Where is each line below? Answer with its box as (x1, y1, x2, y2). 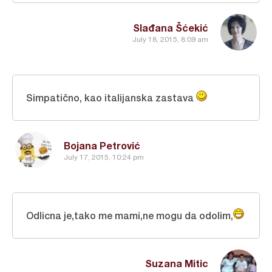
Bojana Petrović (64, 139, 140, 151)
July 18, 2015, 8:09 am (132, 35, 208, 44)
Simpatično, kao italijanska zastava (26, 91, 196, 103)
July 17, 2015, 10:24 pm (64, 153, 144, 162)
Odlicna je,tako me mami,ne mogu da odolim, (26, 209, 233, 221)
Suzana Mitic (145, 257, 208, 269)
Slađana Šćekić (133, 21, 208, 33)
